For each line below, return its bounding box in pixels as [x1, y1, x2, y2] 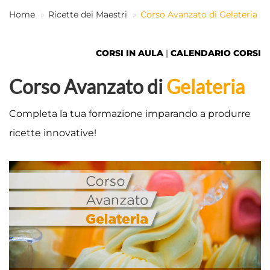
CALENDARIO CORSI [171, 48, 261, 58]
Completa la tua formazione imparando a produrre [9, 108, 251, 119]
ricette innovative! [9, 127, 96, 139]
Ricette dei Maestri [48, 9, 127, 20]
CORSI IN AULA [96, 48, 163, 58]
